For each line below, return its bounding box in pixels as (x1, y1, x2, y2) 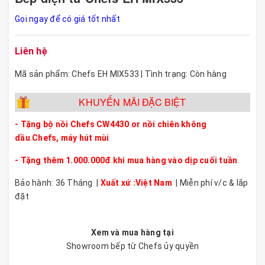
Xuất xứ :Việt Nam (100, 178, 172, 188)
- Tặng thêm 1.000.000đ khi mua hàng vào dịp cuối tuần (15, 156, 238, 165)
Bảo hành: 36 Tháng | (15, 178, 101, 188)
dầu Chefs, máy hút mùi (15, 133, 109, 143)
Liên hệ (15, 46, 47, 57)
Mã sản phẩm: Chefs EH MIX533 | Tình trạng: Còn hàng (15, 69, 227, 79)
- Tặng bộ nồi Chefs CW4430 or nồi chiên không (15, 119, 207, 129)
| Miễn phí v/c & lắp (174, 178, 248, 188)
